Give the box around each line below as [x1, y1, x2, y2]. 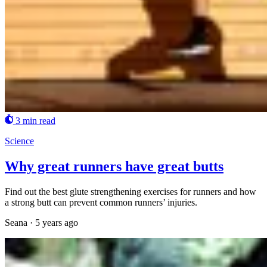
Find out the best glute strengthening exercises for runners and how [5, 186, 256, 197]
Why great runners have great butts [5, 158, 223, 174]
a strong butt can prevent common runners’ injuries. [5, 197, 197, 207]
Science [5, 135, 34, 146]
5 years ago [35, 217, 78, 228]
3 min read [15, 115, 55, 126]
